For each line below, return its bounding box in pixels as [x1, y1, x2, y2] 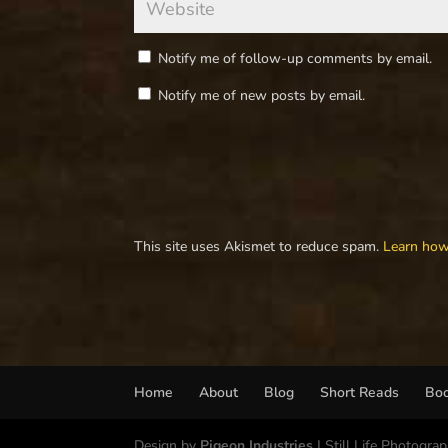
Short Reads [320, 383, 400, 402]
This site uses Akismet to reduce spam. [134, 237, 384, 256]
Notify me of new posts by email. [158, 86, 366, 105]
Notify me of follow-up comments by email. [158, 49, 433, 68]
